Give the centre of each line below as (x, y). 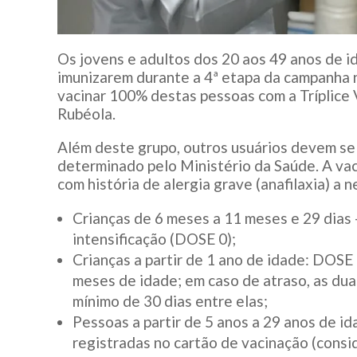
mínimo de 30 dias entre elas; (170, 301)
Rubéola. (86, 114)
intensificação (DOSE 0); (154, 239)
